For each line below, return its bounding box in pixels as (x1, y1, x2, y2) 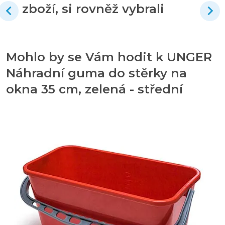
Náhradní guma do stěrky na (6, 65, 187, 80)
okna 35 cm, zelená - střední (6, 81, 183, 96)
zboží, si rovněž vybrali (22, 1, 164, 16)
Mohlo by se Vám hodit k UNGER (6, 49, 212, 64)
